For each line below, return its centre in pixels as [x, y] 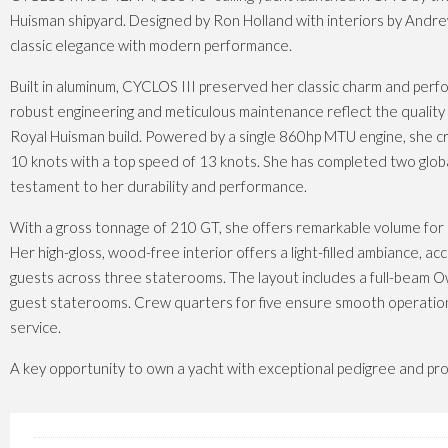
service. [35, 327]
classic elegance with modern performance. [151, 45]
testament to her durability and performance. [158, 186]
